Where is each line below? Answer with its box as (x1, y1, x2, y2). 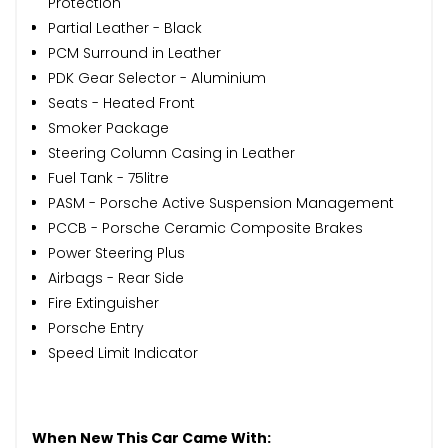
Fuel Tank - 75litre (48, 167, 169, 188)
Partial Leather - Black (48, 17, 202, 38)
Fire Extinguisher (48, 292, 159, 313)
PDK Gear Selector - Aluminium (48, 67, 266, 88)
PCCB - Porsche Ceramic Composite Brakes (48, 217, 363, 238)
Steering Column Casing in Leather (48, 142, 295, 163)
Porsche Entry (48, 317, 144, 338)
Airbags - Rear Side (48, 267, 184, 288)
